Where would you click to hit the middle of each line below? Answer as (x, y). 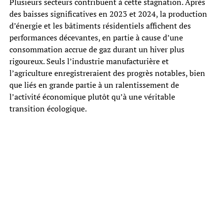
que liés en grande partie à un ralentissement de (94, 85)
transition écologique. (48, 108)
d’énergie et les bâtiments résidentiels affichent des (100, 25)
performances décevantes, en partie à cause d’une (96, 37)
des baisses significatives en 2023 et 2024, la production (108, 14)
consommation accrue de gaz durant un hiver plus (97, 49)
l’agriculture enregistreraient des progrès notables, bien (107, 73)
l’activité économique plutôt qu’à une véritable (92, 96)
